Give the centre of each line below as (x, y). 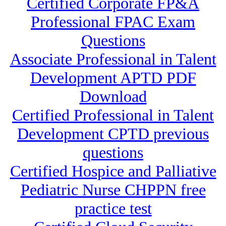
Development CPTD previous (113, 134)
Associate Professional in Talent (113, 59)
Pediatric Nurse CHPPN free (113, 190)
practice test (113, 209)
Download (113, 97)
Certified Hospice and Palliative (113, 171)
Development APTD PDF (113, 78)
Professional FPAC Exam (113, 22)
